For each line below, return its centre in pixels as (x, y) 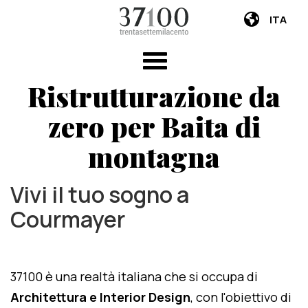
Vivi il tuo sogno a (100, 195)
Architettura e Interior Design (100, 297)
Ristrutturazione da (154, 96)
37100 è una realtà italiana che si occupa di (134, 276)
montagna (154, 156)
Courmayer (68, 219)
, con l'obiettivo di (241, 297)
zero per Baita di (154, 126)
